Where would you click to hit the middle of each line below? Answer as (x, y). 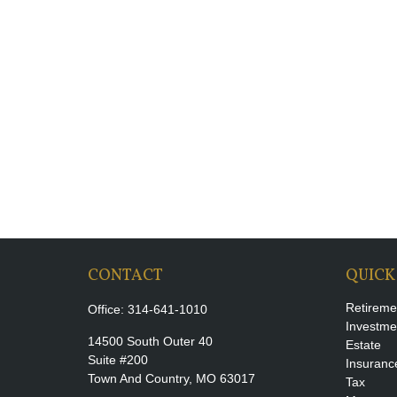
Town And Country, (140, 378)
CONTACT (125, 276)
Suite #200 (117, 359)
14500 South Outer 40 (150, 341)
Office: (107, 309)
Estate (364, 344)
